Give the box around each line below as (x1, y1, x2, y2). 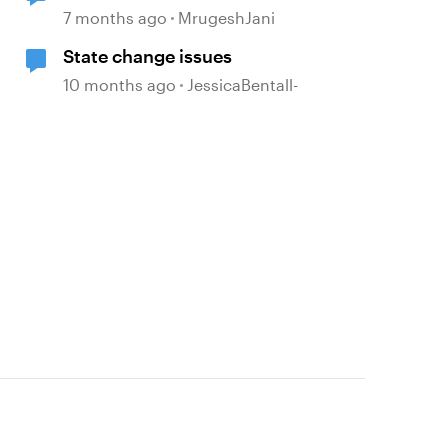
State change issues (63, 45, 233, 67)
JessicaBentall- (187, 75, 299, 94)
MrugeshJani (178, 8, 276, 27)
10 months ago (63, 75, 177, 94)
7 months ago (63, 8, 168, 27)
